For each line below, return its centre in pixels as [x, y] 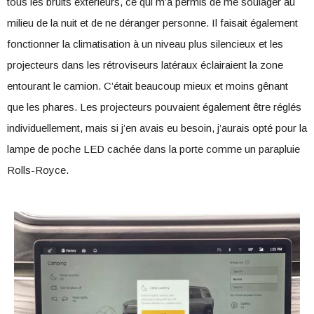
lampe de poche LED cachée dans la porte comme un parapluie [153, 149]
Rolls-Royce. [38, 170]
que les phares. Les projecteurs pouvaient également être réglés [154, 107]
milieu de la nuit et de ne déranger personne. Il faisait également [152, 23]
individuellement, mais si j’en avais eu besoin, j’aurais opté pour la [157, 128]
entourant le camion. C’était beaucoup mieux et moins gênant [148, 86]
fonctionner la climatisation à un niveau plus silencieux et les [145, 44]
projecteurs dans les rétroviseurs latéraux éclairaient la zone [145, 65]
